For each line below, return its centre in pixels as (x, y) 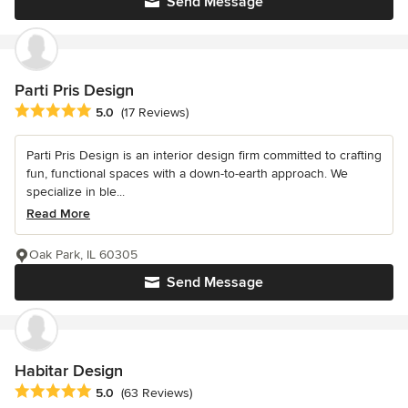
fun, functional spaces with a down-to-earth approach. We (187, 173)
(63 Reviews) (157, 393)
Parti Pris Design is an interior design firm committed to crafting (204, 155)
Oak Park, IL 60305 (83, 254)
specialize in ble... (76, 191)
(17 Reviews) (155, 112)
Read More (58, 213)
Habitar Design (69, 370)
